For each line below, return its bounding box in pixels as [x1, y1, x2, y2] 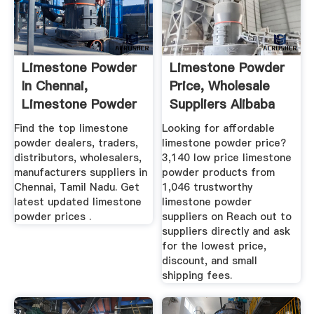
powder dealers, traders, [13, 136, 138, 151]
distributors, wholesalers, [13, 151, 142, 165]
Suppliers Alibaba [170, 95, 275, 113]
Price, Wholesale [170, 76, 271, 95]
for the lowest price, [162, 239, 267, 254]
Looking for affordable [162, 121, 275, 136]
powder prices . [13, 210, 91, 224]
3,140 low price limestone [162, 151, 292, 165]
